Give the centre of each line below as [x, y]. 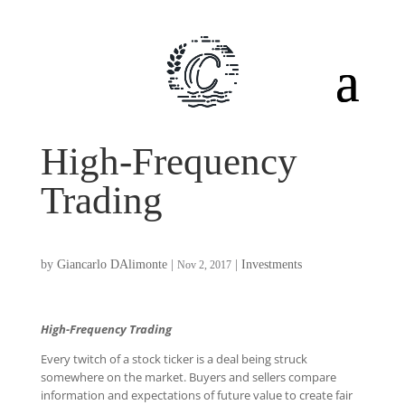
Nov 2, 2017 [204, 265]
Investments [271, 264]
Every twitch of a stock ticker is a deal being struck [174, 359]
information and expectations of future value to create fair [196, 395]
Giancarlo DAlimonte [112, 264]
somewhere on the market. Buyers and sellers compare [188, 377]
